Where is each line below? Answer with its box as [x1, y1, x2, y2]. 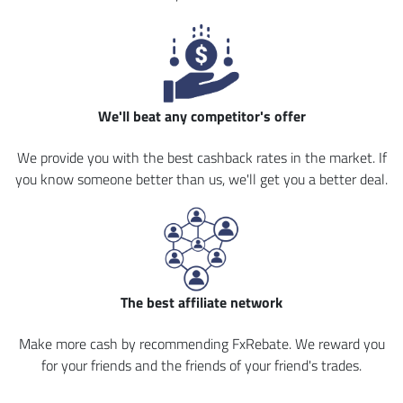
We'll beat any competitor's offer [97, 105, 306, 127]
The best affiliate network [121, 291, 282, 313]
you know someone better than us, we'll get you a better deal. [15, 168, 388, 190]
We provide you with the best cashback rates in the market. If [16, 147, 387, 168]
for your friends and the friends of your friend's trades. [41, 354, 362, 376]
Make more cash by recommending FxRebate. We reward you [18, 333, 385, 354]
